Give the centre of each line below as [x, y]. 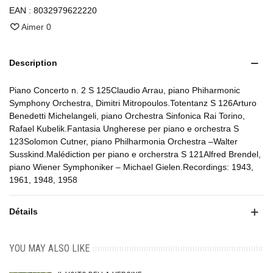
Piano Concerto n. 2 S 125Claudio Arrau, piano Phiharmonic [125, 90]
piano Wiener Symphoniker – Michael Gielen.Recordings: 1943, [131, 167]
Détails [23, 212]
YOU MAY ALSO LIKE [49, 249]
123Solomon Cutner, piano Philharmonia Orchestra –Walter [123, 142]
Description [33, 63]
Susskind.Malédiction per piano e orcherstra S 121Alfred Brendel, [135, 154]
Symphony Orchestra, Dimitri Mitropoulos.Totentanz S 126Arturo [133, 103]
